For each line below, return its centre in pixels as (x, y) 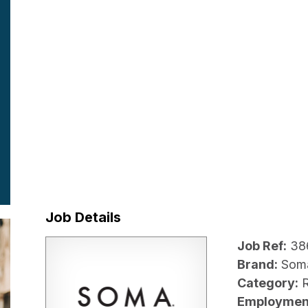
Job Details (83, 217)
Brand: (257, 265)
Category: (268, 283)
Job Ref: (262, 246)
